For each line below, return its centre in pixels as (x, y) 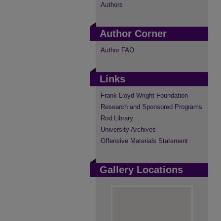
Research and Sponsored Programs (151, 107)
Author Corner (133, 34)
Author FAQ (117, 50)
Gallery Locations (141, 170)
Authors (112, 5)
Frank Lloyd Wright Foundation (144, 95)
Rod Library (117, 118)
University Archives (128, 129)
